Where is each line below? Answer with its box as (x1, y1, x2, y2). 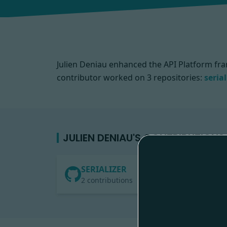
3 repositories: (147, 72, 202, 83)
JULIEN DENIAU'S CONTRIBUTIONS (63, 131, 224, 145)
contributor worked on (57, 72, 145, 83)
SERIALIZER (81, 164, 127, 175)
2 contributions (81, 175, 133, 185)
